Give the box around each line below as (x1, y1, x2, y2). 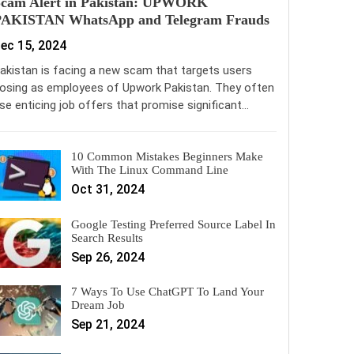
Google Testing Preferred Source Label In (71, 217, 277, 231)
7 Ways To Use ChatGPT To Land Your (71, 285, 265, 299)
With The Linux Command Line (71, 163, 229, 176)
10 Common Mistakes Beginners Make (71, 149, 264, 163)
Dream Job (71, 299, 126, 312)
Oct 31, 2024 (71, 181, 145, 197)
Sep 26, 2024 (71, 249, 145, 265)
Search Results (71, 231, 144, 244)
